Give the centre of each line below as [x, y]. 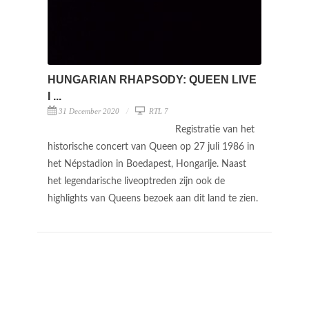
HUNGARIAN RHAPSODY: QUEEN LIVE [152, 79]
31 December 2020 [89, 111]
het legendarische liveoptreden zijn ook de [136, 181]
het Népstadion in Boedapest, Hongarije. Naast [147, 164]
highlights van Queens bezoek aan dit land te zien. [154, 198]
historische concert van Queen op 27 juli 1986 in [151, 147]
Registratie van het [215, 129]
